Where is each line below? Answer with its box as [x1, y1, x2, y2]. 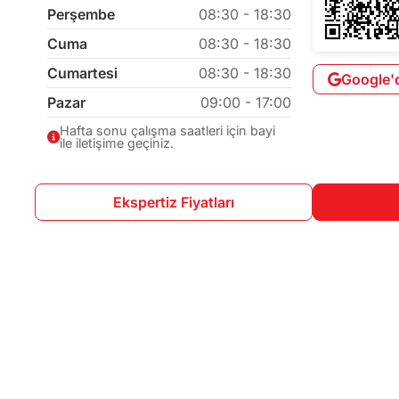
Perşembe [47, 5, 116, 24]
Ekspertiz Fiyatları [112, 193, 234, 212]
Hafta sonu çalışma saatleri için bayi [60, 123, 276, 139]
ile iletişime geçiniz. [60, 135, 175, 151]
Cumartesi [47, 64, 118, 83]
